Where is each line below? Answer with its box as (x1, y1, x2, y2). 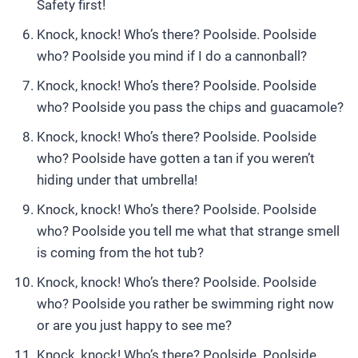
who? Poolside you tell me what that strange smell (37, 223, 340, 239)
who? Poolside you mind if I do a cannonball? (37, 48, 307, 64)
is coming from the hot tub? (37, 245, 204, 261)
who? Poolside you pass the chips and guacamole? (37, 99, 344, 115)
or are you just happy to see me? (37, 317, 232, 333)
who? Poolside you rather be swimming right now (37, 296, 334, 312)
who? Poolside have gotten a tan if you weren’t (37, 150, 315, 166)
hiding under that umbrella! (37, 172, 197, 188)
